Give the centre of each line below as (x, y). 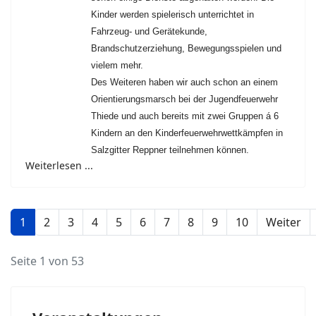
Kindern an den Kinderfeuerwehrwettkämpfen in (187, 133)
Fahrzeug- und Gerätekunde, (149, 32)
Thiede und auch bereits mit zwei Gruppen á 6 (185, 116)
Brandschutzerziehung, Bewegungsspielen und (186, 49)
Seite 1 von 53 (47, 261)
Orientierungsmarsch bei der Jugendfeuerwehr (184, 99)
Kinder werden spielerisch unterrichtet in (172, 15)
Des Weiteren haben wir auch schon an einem (184, 83)
